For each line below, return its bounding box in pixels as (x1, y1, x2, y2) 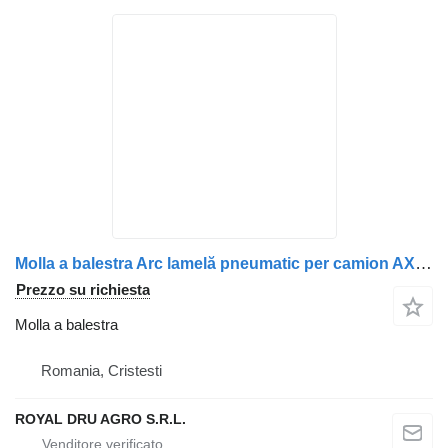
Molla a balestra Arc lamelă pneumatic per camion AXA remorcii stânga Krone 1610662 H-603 (415, 254, 432, 273)
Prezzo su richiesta (16, 281, 150, 298)
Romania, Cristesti (41, 362, 162, 379)
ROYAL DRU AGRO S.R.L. (15, 411, 186, 427)
